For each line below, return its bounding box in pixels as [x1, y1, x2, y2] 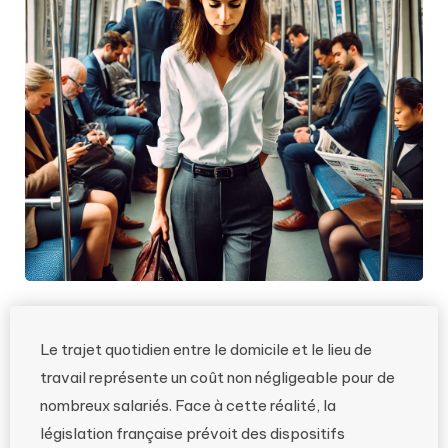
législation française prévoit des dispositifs [40, 424, 345, 443]
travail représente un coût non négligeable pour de [40, 368, 395, 387]
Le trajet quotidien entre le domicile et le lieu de [40, 340, 372, 359]
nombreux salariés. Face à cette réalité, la [40, 396, 336, 415]
